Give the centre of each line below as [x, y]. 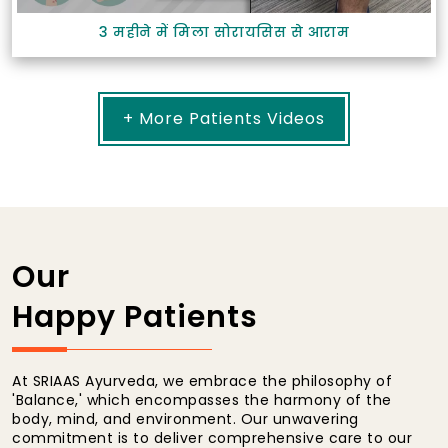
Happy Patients [135, 317]
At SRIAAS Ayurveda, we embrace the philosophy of [202, 381]
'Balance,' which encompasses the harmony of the [202, 400]
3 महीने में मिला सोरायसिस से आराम [224, 32]
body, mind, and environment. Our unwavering [185, 419]
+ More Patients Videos [224, 119]
